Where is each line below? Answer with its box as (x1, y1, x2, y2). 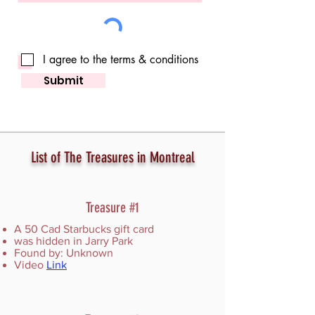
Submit (43, 73, 84, 88)
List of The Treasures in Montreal (30, 148, 195, 166)
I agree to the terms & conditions (43, 52, 198, 67)
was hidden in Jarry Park (14, 235, 133, 247)
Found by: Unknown (14, 247, 113, 259)
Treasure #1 (86, 199, 139, 216)
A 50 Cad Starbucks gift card (14, 223, 154, 235)
